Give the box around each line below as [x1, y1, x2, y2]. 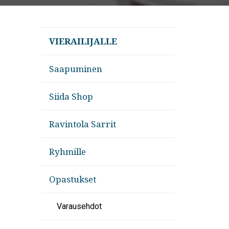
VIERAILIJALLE [49, 35, 117, 47]
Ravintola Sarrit [49, 118, 116, 130]
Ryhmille [49, 146, 86, 157]
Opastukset [49, 173, 96, 185]
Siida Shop [49, 90, 93, 102]
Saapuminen [49, 63, 102, 75]
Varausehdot [56, 201, 102, 211]
